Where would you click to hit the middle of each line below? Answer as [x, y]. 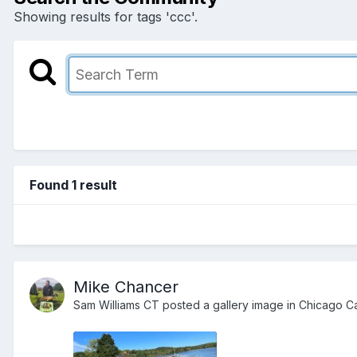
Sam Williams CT [116, 304]
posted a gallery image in [229, 304]
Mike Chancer [126, 286]
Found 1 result [73, 184]
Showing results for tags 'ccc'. [106, 16]
